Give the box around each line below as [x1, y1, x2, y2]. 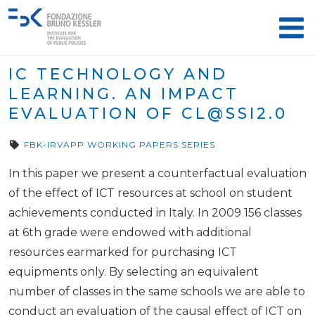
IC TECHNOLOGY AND [8, 65, 228, 84]
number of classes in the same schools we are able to [8, 284, 305, 298]
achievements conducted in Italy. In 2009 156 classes [8, 205, 302, 219]
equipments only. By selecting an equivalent [8, 264, 259, 278]
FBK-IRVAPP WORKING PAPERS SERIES [24, 139, 215, 150]
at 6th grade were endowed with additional [8, 225, 252, 239]
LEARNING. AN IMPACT [8, 84, 239, 103]
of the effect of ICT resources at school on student [8, 186, 292, 200]
